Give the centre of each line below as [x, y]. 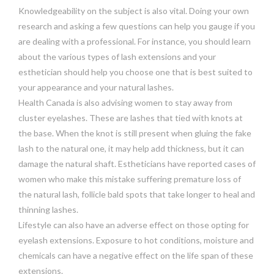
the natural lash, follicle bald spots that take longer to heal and [137, 194]
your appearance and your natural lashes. [96, 87]
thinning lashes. [48, 209]
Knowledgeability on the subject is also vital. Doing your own [134, 10]
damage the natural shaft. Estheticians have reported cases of [137, 163]
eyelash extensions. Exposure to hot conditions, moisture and [136, 240]
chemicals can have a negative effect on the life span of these [136, 255]
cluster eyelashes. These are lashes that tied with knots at [131, 117]
